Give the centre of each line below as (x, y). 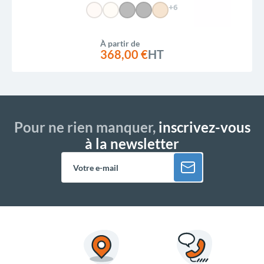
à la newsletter (132, 143)
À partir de (120, 43)
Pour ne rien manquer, (85, 127)
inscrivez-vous (203, 127)
